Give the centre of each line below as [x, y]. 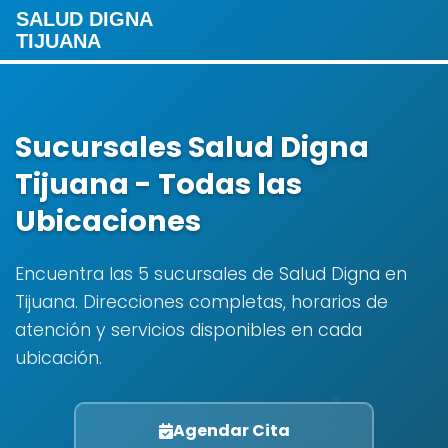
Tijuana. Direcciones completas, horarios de [201, 302]
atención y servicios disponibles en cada [188, 330]
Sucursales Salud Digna [192, 147]
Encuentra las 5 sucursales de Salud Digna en [211, 274]
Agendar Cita [231, 430]
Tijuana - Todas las [158, 184]
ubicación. [58, 358]
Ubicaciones [108, 221]
